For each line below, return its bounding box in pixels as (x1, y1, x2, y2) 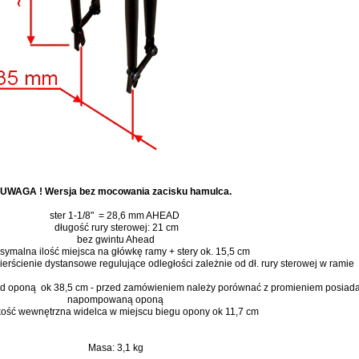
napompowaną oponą (67, 294, 163, 305)
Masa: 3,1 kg (87, 342, 143, 353)
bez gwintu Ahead (76, 234, 155, 245)
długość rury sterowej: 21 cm (52, 222, 179, 233)
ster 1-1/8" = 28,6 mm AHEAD (49, 210, 182, 221)
